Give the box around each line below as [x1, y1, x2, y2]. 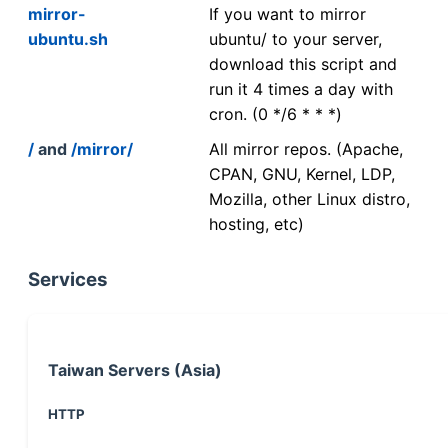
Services [28, 268, 108, 292]
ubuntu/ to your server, [209, 28, 382, 49]
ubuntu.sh [28, 28, 108, 49]
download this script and [209, 53, 397, 74]
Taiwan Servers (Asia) [48, 360, 222, 381]
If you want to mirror [209, 3, 366, 24]
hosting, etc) [209, 213, 304, 234]
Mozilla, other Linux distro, [209, 188, 410, 209]
